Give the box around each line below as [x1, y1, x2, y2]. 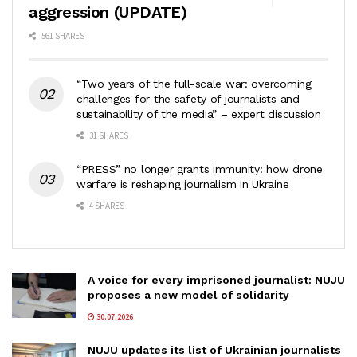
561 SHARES [40, 30, 84, 42]
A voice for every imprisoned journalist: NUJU [88, 273, 345, 287]
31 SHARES [88, 130, 128, 142]
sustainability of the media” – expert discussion [76, 108, 321, 121]
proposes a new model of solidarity [88, 288, 289, 302]
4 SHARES [88, 200, 124, 212]
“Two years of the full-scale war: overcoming [76, 77, 312, 91]
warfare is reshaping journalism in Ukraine [76, 178, 289, 191]
